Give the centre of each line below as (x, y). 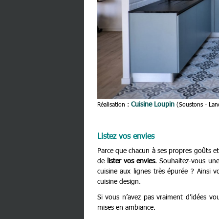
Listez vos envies (126, 136)
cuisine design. (119, 181)
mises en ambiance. (126, 207)
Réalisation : (114, 104)
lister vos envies (131, 161)
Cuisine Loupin (153, 104)
